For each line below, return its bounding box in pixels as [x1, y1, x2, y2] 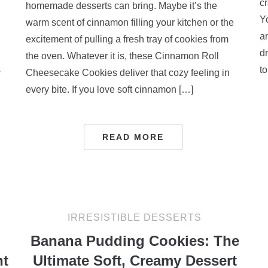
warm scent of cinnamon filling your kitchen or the [25, 17, 234, 28]
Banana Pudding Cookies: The [30, 233, 239, 249]
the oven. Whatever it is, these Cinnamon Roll [25, 51, 219, 61]
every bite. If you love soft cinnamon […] [25, 84, 193, 95]
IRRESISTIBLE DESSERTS [68, 212, 202, 223]
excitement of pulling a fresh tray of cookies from [25, 34, 229, 44]
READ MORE [102, 132, 165, 142]
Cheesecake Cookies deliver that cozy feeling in [25, 68, 230, 78]
